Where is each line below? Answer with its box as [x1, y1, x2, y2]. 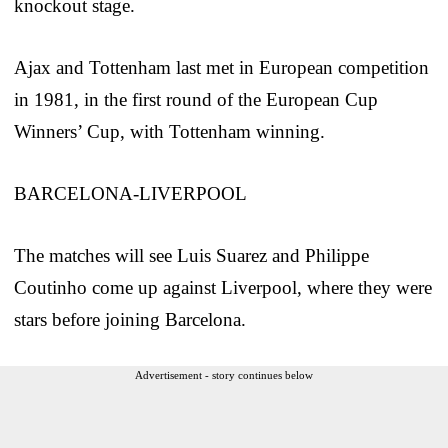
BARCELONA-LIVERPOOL [14, 182, 247, 204]
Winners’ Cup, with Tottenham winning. [14, 120, 325, 142]
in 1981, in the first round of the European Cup [14, 88, 378, 110]
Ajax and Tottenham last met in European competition [14, 56, 429, 78]
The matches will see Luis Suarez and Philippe [14, 244, 369, 266]
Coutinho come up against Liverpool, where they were [14, 276, 432, 298]
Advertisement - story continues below [135, 368, 313, 381]
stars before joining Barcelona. [14, 308, 246, 330]
